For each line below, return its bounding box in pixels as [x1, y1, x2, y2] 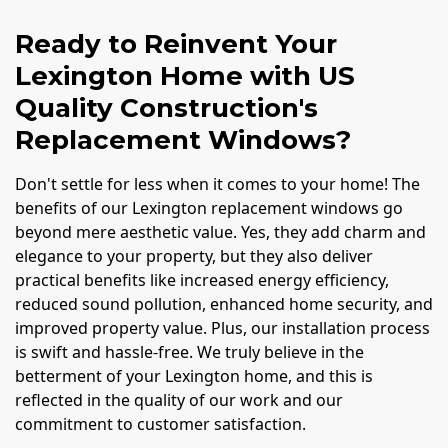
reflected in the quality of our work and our [15, 389, 343, 412]
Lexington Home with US [15, 60, 355, 93]
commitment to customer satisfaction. [15, 413, 306, 436]
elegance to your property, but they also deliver [15, 245, 373, 268]
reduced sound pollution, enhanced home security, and [15, 293, 433, 316]
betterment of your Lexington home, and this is [15, 365, 373, 388]
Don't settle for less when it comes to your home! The [15, 173, 420, 196]
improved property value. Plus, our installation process [15, 317, 430, 340]
